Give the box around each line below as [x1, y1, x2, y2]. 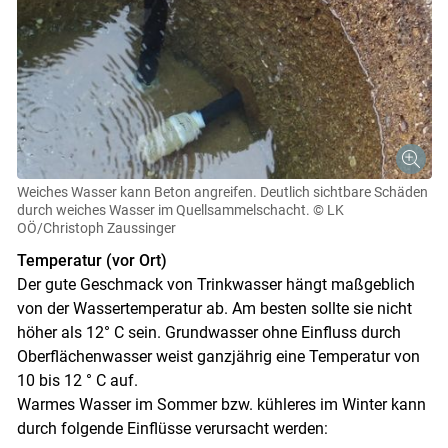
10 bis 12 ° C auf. [16, 371, 138, 391]
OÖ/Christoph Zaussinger [16, 220, 176, 237]
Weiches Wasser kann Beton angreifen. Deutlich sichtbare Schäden [16, 184, 428, 201]
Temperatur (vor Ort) [16, 251, 167, 271]
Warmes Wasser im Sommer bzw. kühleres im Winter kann [16, 395, 426, 415]
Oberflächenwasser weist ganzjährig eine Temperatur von [16, 347, 420, 367]
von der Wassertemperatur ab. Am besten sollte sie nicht [16, 299, 412, 319]
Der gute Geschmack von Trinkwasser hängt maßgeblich [16, 275, 415, 295]
